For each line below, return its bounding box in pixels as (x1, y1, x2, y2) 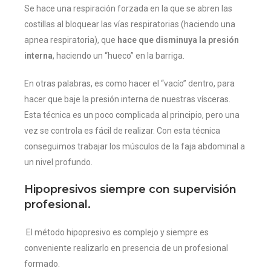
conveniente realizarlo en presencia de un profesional (24, 243, 228, 253)
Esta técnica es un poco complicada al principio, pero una (24, 110, 240, 120)
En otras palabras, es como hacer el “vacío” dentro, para (24, 79, 235, 89)
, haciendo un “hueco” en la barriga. (53, 51, 184, 61)
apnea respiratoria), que (24, 35, 117, 45)
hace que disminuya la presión (117, 35, 239, 45)
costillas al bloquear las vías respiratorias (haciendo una (24, 19, 235, 30)
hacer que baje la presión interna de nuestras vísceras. (24, 94, 230, 105)
